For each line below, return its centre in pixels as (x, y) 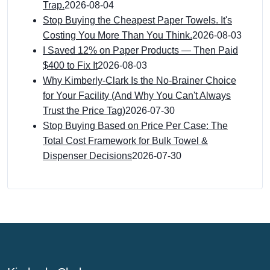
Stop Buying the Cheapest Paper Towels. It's (137, 20)
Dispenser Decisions (87, 156)
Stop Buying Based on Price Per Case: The (135, 126)
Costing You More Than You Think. (118, 35)
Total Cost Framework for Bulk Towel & (125, 141)
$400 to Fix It (70, 65)
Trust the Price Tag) (84, 111)
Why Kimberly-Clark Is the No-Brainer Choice (140, 80)
